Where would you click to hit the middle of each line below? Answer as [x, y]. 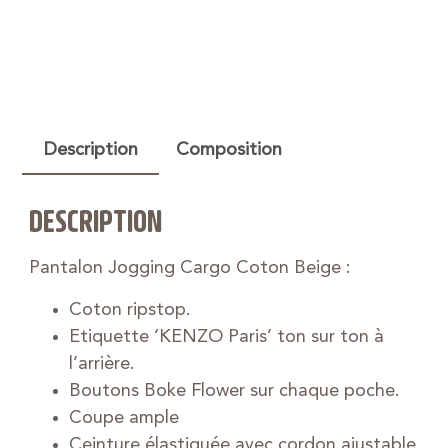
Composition [228, 149]
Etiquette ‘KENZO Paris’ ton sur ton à [226, 336]
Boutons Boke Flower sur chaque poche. [234, 390]
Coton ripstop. [129, 309]
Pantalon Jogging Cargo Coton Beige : [189, 268]
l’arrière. [101, 363]
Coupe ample [123, 417]
